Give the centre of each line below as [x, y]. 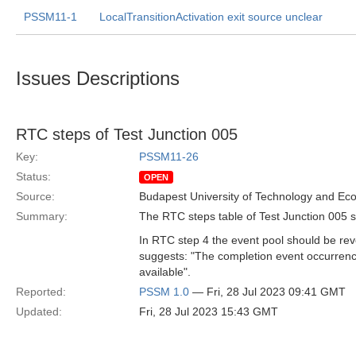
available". [165, 272]
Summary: [42, 216]
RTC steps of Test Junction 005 [127, 134]
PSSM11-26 [169, 157]
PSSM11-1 [50, 17]
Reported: [41, 292]
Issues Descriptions [98, 78]
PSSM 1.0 [164, 292]
